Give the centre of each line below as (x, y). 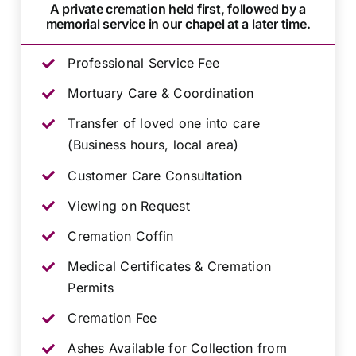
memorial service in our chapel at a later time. (178, 23)
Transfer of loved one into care (164, 124)
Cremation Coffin (121, 236)
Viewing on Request (129, 205)
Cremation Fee (112, 318)
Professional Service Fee (144, 62)
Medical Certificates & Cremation (170, 267)
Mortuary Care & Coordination (161, 93)
